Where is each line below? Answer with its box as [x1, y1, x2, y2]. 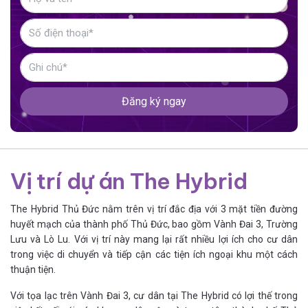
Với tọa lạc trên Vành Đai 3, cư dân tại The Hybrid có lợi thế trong [10, 290, 298, 302]
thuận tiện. [10, 264, 56, 276]
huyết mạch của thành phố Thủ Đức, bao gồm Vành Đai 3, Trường [10, 219, 298, 230]
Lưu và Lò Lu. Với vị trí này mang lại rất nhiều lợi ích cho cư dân [10, 234, 298, 245]
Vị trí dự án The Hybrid [10, 167, 247, 195]
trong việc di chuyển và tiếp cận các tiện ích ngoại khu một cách [10, 249, 298, 261]
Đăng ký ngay [122, 95, 186, 109]
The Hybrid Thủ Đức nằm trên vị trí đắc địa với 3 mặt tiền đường [10, 203, 298, 215]
